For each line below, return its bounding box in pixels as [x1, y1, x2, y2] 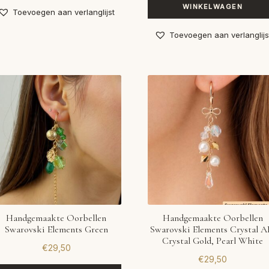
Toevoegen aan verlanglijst [13, 7, 115, 17]
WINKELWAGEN [182, 2, 243, 11]
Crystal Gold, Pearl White [162, 235, 264, 247]
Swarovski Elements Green [4, 223, 108, 236]
